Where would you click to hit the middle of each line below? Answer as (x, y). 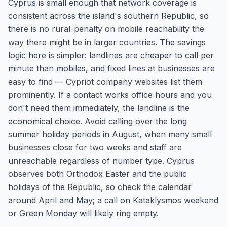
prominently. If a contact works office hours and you (110, 95)
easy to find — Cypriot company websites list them (105, 82)
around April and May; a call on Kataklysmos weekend (113, 200)
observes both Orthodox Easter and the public (98, 174)
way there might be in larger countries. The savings (107, 42)
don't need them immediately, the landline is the (99, 108)
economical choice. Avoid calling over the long (98, 121)
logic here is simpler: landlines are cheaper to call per (111, 55)
